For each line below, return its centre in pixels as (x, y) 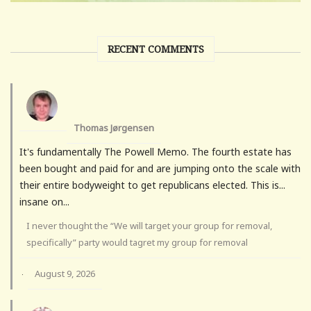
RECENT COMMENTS (155, 49)
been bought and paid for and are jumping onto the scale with (160, 169)
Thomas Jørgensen (114, 128)
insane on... (44, 202)
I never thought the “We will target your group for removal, (149, 226)
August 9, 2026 (65, 274)
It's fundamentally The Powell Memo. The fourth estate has (155, 152)
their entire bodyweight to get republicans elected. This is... (152, 185)
